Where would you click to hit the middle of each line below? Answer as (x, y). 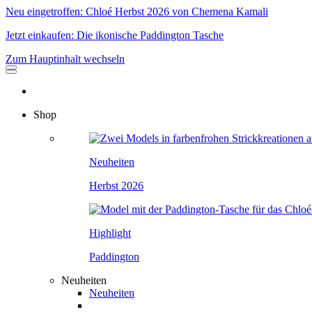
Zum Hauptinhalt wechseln (65, 59)
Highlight (110, 233)
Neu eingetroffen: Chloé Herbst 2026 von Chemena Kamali (137, 11)
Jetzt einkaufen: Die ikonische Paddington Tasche (115, 35)
